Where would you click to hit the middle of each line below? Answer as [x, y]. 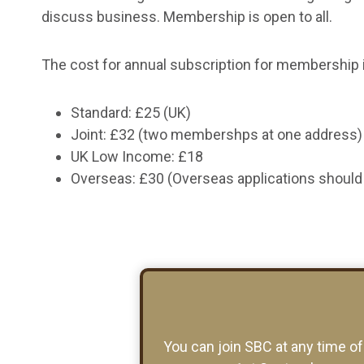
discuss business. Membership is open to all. [187, 16]
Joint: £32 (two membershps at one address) [217, 134]
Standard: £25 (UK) [131, 112]
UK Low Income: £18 [137, 156]
